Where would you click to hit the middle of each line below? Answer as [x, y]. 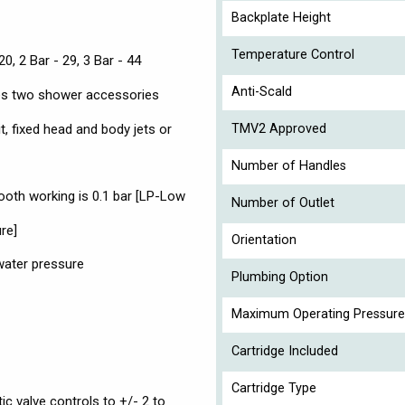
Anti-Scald [262, 91]
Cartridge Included [285, 351]
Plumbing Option [280, 277]
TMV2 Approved [279, 128]
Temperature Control [293, 54]
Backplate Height [281, 17]
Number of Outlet [283, 202]
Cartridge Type [274, 388]
